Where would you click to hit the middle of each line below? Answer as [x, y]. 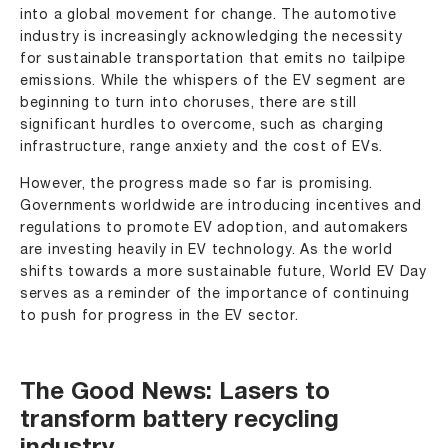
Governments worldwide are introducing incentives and [221, 206]
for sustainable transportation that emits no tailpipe [213, 59]
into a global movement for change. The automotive [208, 15]
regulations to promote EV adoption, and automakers [215, 228]
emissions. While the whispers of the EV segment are [213, 81]
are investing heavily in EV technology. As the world [206, 250]
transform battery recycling [179, 421]
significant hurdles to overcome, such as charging [202, 125]
